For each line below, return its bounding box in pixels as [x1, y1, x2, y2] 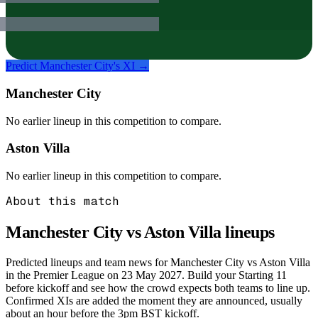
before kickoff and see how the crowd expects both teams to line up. [6, 281, 310, 294]
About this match [6, 194, 119, 209]
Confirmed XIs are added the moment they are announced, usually [6, 294, 302, 307]
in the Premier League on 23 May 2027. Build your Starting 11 [6, 268, 287, 281]
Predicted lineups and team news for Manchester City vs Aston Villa [6, 256, 310, 268]
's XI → [114, 60, 149, 72]
